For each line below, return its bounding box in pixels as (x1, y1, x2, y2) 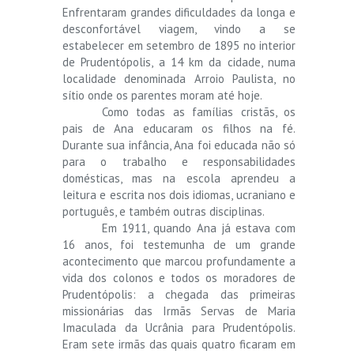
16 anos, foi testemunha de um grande (62, 236, 296, 252)
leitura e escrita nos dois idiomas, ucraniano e (62, 186, 296, 202)
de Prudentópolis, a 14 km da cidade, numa (62, 54, 296, 70)
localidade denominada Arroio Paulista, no (62, 70, 296, 86)
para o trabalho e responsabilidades (62, 153, 296, 169)
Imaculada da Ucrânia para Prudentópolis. (62, 319, 296, 335)
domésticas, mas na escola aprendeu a (62, 170, 296, 186)
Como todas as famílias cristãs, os (102, 104, 296, 119)
